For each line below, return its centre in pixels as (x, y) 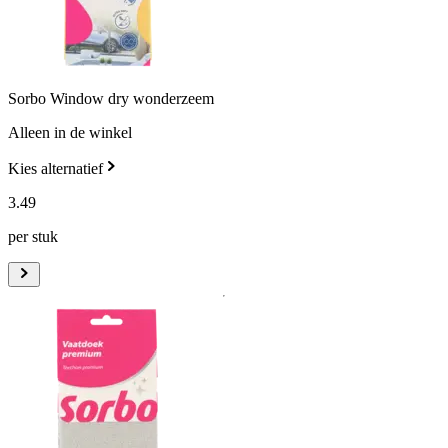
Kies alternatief (55, 169)
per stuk (33, 237)
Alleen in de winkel (70, 133)
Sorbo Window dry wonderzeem (111, 99)
